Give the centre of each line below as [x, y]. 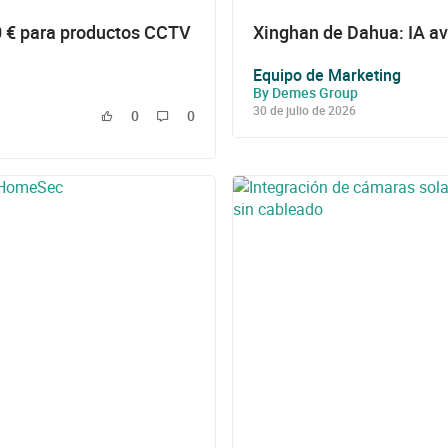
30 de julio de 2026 [304, 109]
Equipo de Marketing [327, 74]
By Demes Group [305, 92]
